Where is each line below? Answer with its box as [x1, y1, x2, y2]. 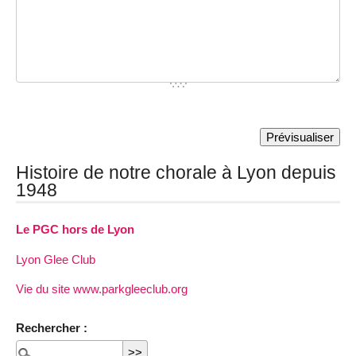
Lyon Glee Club [16, 252, 95, 266]
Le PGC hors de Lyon [16, 222, 134, 237]
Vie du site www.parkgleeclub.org [16, 281, 188, 296]
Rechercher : [16, 320, 87, 335]
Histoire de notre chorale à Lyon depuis [16, 162, 336, 184]
